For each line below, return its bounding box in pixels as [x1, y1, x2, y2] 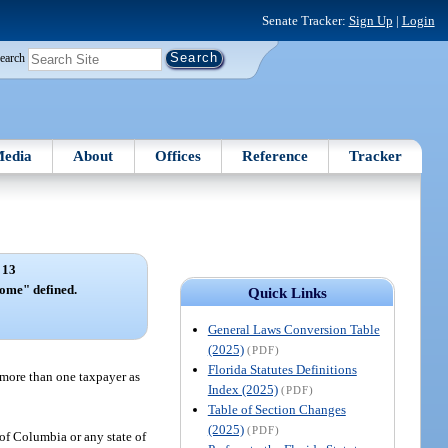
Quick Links [247, 284, 327, 301]
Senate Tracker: [261, 12, 349, 28]
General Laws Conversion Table [207, 321, 380, 337]
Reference [242, 147, 309, 164]
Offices [154, 147, 201, 164]
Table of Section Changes [207, 401, 346, 417]
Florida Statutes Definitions [207, 361, 357, 377]
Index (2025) [207, 381, 278, 397]
